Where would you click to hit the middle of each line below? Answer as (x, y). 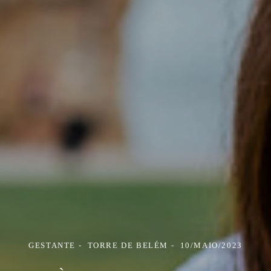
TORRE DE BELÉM (128, 245)
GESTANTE (52, 245)
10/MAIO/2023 (211, 245)
